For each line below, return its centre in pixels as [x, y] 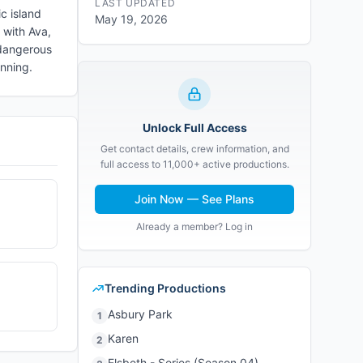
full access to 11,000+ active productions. [194, 164]
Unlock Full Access [194, 128]
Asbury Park [140, 314]
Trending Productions [165, 288]
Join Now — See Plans [194, 199]
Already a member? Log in [194, 226]
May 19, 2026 [131, 19]
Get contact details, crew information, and [194, 149]
